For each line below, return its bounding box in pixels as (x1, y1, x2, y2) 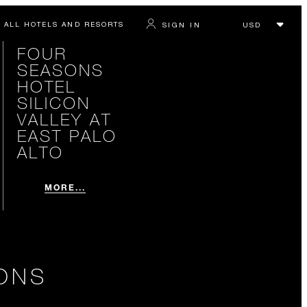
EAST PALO (16, 125, 117, 145)
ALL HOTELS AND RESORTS (3, 20, 124, 28)
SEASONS (16, 60, 104, 79)
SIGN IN (162, 20, 201, 29)
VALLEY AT (16, 109, 112, 129)
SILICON (16, 93, 90, 112)
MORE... (44, 182, 86, 193)
